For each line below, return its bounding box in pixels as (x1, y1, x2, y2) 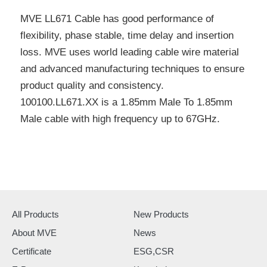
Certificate (12, 246, 51, 256)
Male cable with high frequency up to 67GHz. (20, 113, 220, 125)
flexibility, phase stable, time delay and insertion (20, 30, 234, 42)
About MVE (12, 227, 57, 238)
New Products (133, 209, 189, 219)
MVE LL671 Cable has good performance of (20, 13, 214, 25)
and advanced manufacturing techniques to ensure (20, 63, 244, 75)
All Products (12, 209, 59, 219)
